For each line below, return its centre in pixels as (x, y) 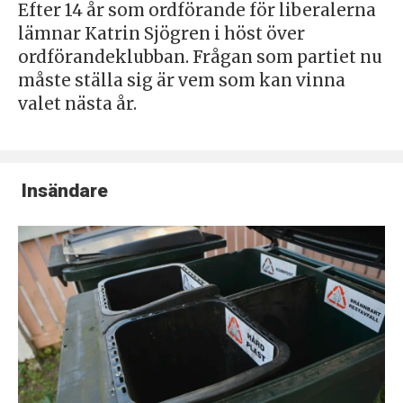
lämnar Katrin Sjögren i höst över (161, 34)
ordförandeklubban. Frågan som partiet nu (200, 58)
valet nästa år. (77, 104)
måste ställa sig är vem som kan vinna (181, 81)
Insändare (64, 190)
